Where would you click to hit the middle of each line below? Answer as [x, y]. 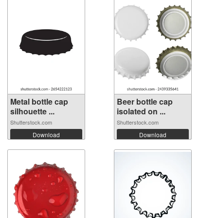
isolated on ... [141, 111]
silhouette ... [32, 111]
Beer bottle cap [145, 102]
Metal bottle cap [39, 102]
